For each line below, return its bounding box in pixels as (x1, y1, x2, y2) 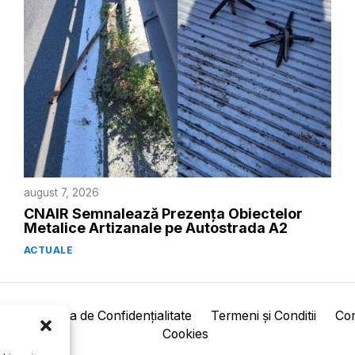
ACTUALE (23, 243, 74, 256)
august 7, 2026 (23, 185, 99, 199)
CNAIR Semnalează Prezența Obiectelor (23, 204, 303, 222)
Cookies (162, 326, 208, 342)
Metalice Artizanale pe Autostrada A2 (23, 219, 288, 236)
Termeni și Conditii (211, 307, 316, 323)
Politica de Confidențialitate (36, 307, 192, 323)
